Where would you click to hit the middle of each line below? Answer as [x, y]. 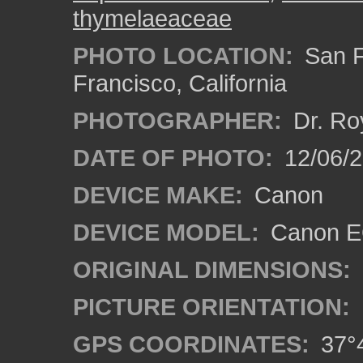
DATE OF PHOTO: [173, 158]
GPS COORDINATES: [191, 344]
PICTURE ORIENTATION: [211, 307]
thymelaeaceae [152, 18]
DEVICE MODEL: [166, 232]
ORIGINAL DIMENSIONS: [212, 269]
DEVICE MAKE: [158, 195]
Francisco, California [180, 83]
